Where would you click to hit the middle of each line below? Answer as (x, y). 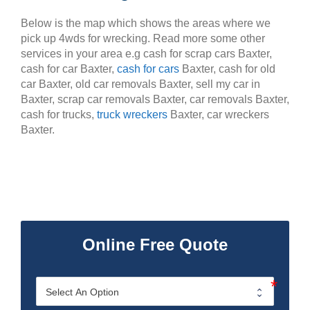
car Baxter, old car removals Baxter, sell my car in (140, 84)
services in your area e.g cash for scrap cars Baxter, (146, 54)
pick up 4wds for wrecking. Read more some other (143, 38)
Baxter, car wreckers (218, 115)
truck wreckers (132, 115)
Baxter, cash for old (227, 69)
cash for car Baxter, (69, 69)
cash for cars (148, 69)
